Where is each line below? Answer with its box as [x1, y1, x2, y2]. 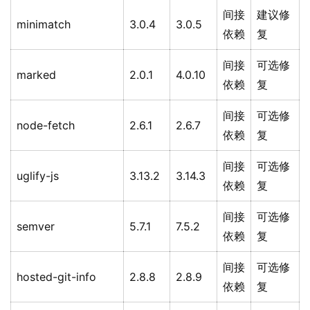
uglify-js [17, 169, 59, 183]
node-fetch [17, 118, 75, 133]
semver [17, 219, 55, 234]
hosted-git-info [17, 270, 96, 284]
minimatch [17, 17, 71, 32]
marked [17, 68, 56, 82]
